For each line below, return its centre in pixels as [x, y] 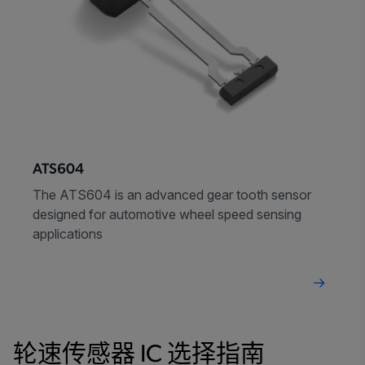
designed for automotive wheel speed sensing [167, 214]
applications [68, 233]
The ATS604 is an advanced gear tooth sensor [172, 194]
